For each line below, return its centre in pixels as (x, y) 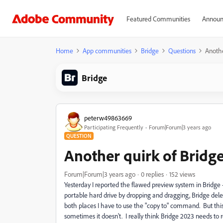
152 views (182, 174)
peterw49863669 (108, 117)
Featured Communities (158, 19)
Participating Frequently (114, 127)
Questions (182, 51)
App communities (107, 51)
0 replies (152, 174)
